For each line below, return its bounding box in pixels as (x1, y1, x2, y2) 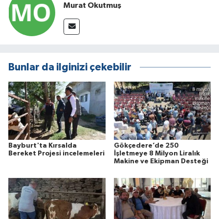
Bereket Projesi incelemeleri (8, 150, 105, 157)
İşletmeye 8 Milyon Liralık (113, 150, 200, 157)
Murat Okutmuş (64, 1, 121, 10)
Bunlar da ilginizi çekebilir (8, 62, 131, 72)
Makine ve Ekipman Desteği (113, 158, 208, 165)
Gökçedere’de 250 (113, 142, 179, 150)
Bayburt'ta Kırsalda (8, 142, 77, 150)
